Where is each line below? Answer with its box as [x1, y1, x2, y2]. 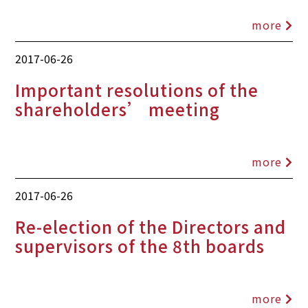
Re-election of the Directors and [15, 214, 287, 239]
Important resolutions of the [15, 77, 259, 102]
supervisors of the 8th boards [15, 234, 265, 258]
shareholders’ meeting [15, 96, 221, 121]
